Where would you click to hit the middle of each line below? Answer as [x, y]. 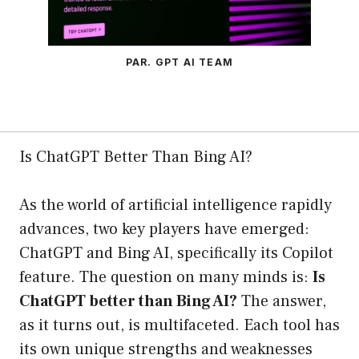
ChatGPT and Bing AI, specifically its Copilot [176, 254]
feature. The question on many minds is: [166, 278]
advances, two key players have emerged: [164, 230]
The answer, [282, 302]
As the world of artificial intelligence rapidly [175, 206]
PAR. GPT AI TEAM [179, 63]
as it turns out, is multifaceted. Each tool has [179, 326]
